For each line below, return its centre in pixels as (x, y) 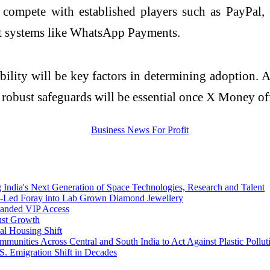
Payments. (152, 33)
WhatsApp (97, 33)
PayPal (243, 11)
